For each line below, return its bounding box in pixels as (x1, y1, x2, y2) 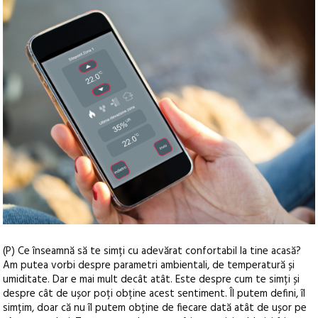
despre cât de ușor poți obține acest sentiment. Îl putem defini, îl (3, 285, 306, 303)
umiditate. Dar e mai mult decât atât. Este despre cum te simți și (3, 271, 300, 289)
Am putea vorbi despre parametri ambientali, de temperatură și (3, 257, 295, 275)
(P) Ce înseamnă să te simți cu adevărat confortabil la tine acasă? (3, 243, 302, 261)
